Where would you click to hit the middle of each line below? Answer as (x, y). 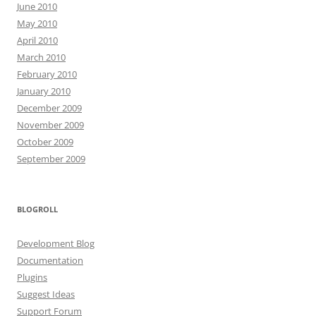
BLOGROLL (37, 209)
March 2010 (41, 57)
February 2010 (47, 74)
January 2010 (44, 91)
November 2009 (50, 125)
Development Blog (56, 244)
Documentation (50, 261)
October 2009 (45, 142)
